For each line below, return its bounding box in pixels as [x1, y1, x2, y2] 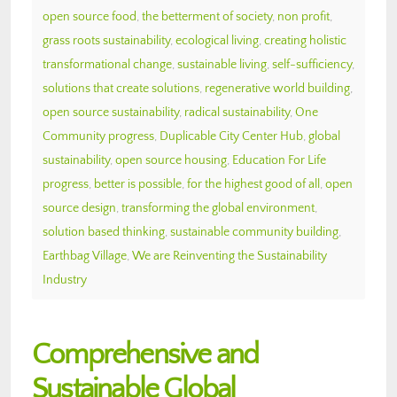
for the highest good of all [187, 176, 320, 191]
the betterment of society [142, 9, 272, 24]
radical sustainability [184, 105, 290, 120]
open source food [43, 9, 136, 24]
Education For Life [232, 152, 326, 167]
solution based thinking [43, 224, 165, 239]
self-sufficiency [272, 57, 352, 72]
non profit [277, 9, 330, 24]
